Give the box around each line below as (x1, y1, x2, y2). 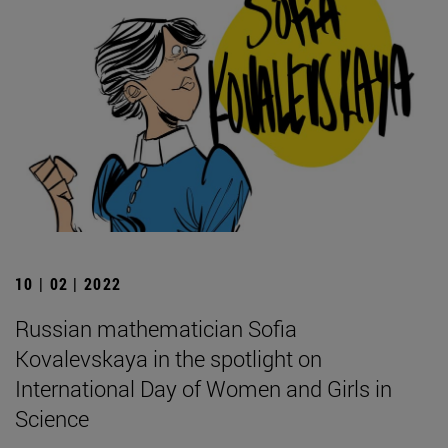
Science (15, 403, 89, 433)
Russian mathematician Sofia (15, 313, 297, 343)
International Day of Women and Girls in (15, 373, 392, 403)
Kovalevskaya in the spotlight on (15, 343, 322, 373)
